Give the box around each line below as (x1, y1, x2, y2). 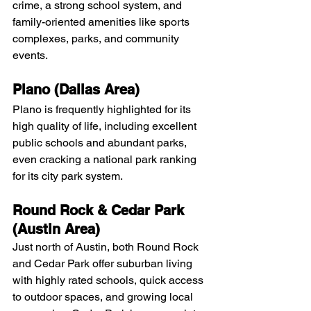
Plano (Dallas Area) (12, 81, 140, 99)
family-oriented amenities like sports (12, 15, 192, 29)
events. (12, 49, 51, 62)
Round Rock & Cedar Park (12, 202, 188, 219)
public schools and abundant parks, (12, 136, 190, 150)
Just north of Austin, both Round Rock (12, 240, 201, 254)
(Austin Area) (12, 221, 100, 238)
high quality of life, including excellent (12, 119, 199, 133)
